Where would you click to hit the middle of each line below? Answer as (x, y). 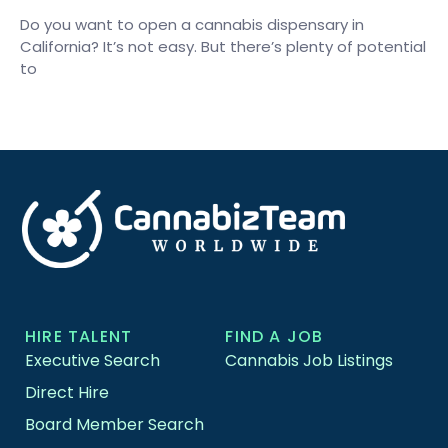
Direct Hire (67, 393)
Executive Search (93, 361)
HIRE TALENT (79, 337)
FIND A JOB (274, 337)
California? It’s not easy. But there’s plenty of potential (223, 46)
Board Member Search (115, 425)
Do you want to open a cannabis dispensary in (192, 24)
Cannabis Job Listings (309, 361)
